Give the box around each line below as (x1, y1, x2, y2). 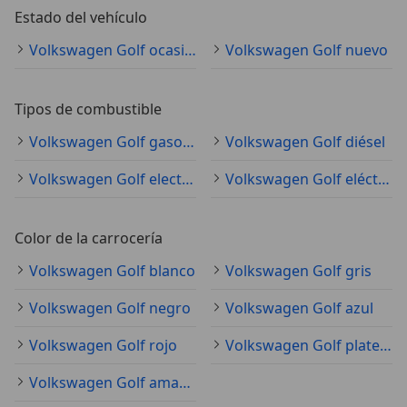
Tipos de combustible (15, 98, 162, 119)
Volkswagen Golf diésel (225, 131, 385, 152)
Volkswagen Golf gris (225, 260, 372, 281)
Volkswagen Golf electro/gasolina (182, 168, 194, 189)
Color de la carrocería (15, 227, 163, 248)
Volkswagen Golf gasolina (183, 131, 194, 152)
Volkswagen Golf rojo (29, 334, 177, 355)
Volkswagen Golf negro (29, 297, 191, 318)
